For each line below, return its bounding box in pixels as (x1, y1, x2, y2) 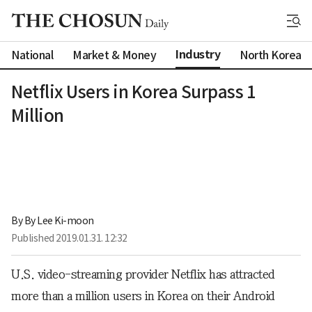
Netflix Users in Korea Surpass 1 (11, 81, 256, 103)
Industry (175, 47, 220, 62)
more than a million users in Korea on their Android (11, 289, 275, 302)
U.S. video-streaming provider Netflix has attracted (11, 267, 275, 281)
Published (11, 231, 56, 244)
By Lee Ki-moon (24, 214, 94, 227)
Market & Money (72, 47, 156, 62)
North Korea (240, 47, 302, 62)
